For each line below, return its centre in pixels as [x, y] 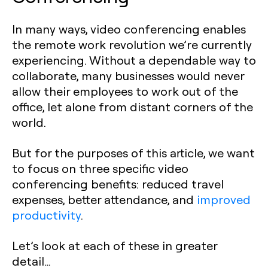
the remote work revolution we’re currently [132, 44]
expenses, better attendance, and [104, 199]
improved [224, 199]
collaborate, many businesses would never [128, 75]
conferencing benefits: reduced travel [118, 184]
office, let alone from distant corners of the [133, 106]
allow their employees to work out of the [125, 91]
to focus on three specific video [100, 168]
